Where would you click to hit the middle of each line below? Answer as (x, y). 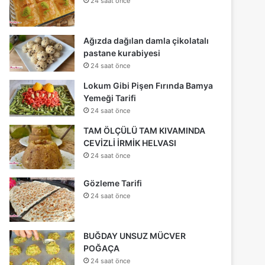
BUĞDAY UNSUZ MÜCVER (135, 235)
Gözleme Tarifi (113, 183)
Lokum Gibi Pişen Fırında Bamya (148, 85)
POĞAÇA (102, 248)
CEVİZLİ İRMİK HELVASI (130, 143)
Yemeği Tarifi (110, 98)
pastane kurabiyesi (122, 53)
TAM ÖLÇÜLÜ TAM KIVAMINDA (145, 130)
